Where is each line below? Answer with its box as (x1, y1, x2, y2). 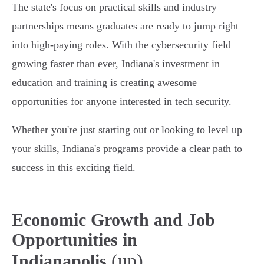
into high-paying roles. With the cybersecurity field (12, 39, 231, 51)
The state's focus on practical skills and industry (12, 1, 217, 14)
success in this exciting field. (12, 161, 136, 174)
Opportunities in (12, 230, 137, 250)
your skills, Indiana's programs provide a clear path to (12, 143, 242, 155)
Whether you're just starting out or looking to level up (12, 124, 242, 136)
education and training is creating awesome (12, 77, 197, 89)
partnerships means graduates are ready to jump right (12, 20, 239, 32)
